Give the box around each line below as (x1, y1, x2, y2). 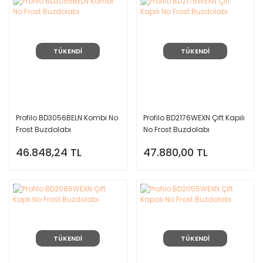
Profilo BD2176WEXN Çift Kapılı (143, 112, 245, 123)
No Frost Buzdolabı (143, 124, 210, 134)
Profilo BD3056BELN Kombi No (16, 112, 118, 123)
